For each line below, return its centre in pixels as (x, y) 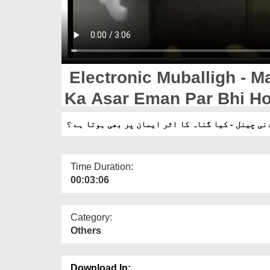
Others (86, 230)
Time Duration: (102, 166)
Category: (91, 217)
